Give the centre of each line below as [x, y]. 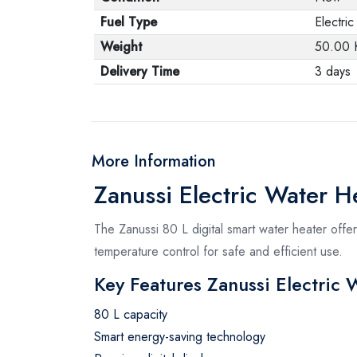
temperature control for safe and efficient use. [218, 251]
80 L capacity [131, 314]
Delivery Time [140, 71]
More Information [154, 161]
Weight [122, 46]
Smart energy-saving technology [180, 336]
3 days [333, 71]
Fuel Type [129, 22]
